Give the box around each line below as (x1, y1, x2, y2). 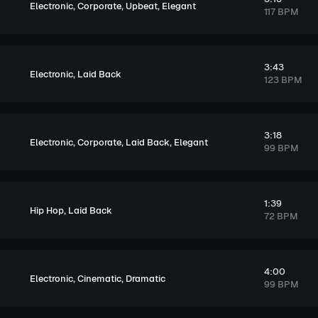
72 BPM (263, 210, 298, 222)
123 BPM (263, 74, 302, 86)
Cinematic (77, 272, 121, 285)
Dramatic (126, 272, 165, 285)
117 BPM (263, 6, 299, 18)
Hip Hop (30, 204, 64, 216)
